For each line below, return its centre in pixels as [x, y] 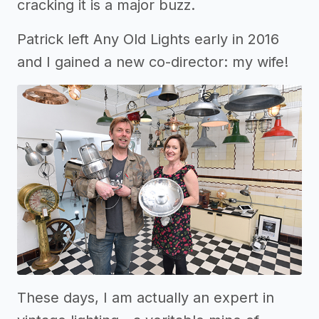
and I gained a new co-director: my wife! [153, 62]
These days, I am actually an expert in [146, 298]
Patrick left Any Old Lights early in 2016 [148, 39]
